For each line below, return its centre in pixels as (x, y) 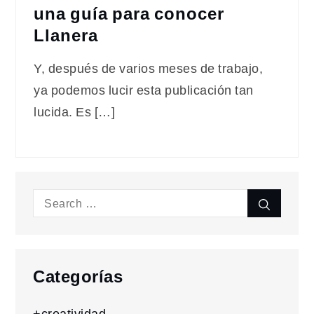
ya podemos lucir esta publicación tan (144, 90)
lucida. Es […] (75, 111)
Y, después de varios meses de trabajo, (149, 68)
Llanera (66, 35)
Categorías (78, 277)
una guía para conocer (129, 14)
